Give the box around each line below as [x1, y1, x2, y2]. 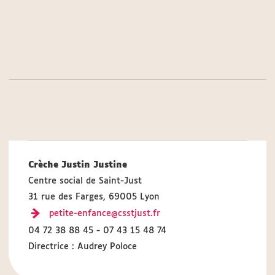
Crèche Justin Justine [28, 161, 127, 170]
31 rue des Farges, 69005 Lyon [28, 193, 160, 202]
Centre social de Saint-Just [28, 177, 142, 186]
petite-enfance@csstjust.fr [49, 209, 160, 219]
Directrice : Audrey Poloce [28, 242, 137, 252]
